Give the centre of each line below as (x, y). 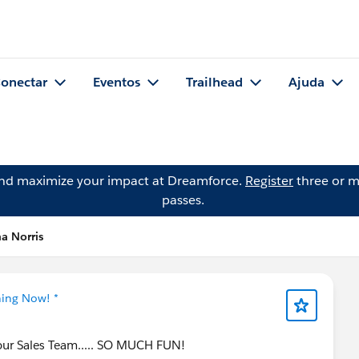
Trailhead (214, 83)
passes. (183, 200)
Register (269, 181)
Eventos (117, 83)
